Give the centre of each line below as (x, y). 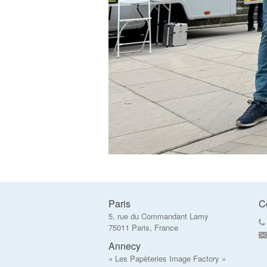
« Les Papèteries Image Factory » (167, 258)
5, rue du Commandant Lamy (159, 216)
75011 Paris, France (143, 227)
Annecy (125, 246)
